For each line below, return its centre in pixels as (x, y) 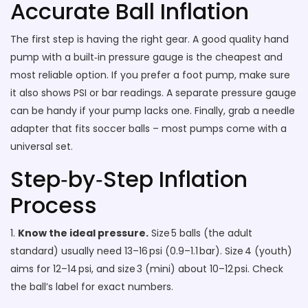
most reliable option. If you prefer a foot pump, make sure (150, 75)
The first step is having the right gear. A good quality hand (150, 39)
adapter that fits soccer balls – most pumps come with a (148, 129)
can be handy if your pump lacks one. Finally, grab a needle (153, 111)
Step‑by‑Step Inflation (129, 179)
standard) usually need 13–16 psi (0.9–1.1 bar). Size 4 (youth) (151, 251)
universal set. (42, 146)
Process (54, 205)
